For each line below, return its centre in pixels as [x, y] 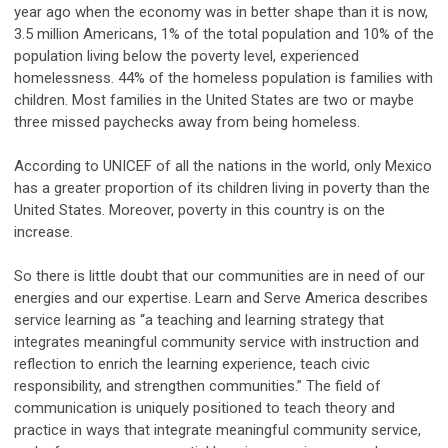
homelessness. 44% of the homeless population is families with [223, 77]
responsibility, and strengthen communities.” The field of [197, 385]
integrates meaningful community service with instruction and [216, 341]
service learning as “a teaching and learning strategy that [199, 319]
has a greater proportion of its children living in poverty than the [222, 187]
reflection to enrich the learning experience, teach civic [192, 363]
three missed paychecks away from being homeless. [187, 121]
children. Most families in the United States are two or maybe [214, 99]
